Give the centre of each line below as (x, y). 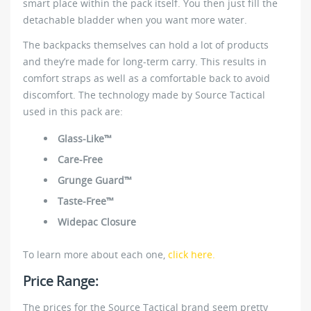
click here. (192, 255)
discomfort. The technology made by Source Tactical (144, 95)
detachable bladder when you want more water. (135, 20)
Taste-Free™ (86, 201)
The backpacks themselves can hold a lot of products (146, 45)
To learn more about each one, (95, 255)
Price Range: (61, 281)
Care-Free (80, 160)
